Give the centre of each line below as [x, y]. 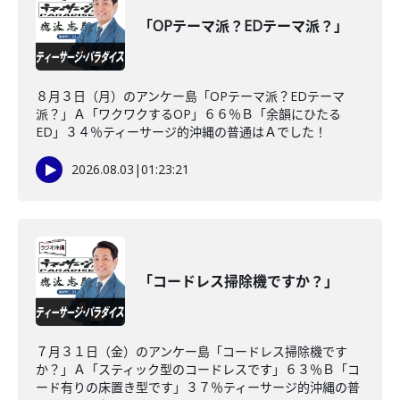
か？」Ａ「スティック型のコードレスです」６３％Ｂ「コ [198, 369]
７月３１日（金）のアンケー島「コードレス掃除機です [192, 351]
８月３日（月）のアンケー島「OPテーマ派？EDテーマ [190, 96]
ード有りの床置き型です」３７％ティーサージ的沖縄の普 [198, 387]
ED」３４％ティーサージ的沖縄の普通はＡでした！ [181, 132]
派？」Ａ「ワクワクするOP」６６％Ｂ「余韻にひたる [188, 114]
